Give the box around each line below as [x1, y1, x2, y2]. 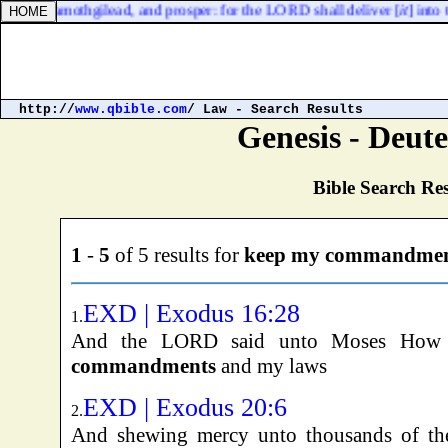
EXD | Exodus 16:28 [82, 299, 300, 329]
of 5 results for [109, 243, 244, 268]
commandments [70, 354, 216, 379]
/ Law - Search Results [187, 102, 363, 117]
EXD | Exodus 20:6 [82, 393, 287, 423]
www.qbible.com [75, 102, 187, 117]
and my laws [215, 354, 327, 379]
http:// [11, 102, 75, 117]
